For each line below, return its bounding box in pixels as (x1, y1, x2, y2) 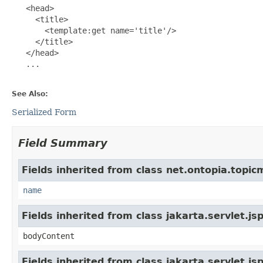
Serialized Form (12, 107, 76, 117)
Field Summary (18, 136, 107, 149)
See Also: (12, 89, 48, 98)
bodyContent (23, 231, 75, 241)
